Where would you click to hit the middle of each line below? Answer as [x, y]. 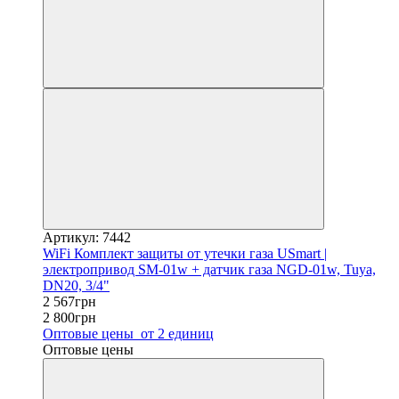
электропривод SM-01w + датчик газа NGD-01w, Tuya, [209, 269]
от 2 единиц [175, 333]
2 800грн [69, 317]
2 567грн [69, 301]
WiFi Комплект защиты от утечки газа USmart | [185, 253]
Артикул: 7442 [87, 237]
